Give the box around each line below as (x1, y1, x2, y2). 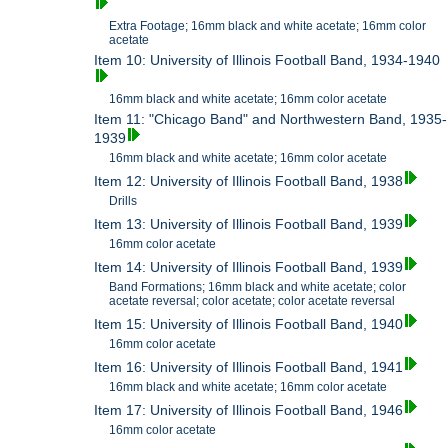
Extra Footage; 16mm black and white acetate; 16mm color (109, 18, 427, 33)
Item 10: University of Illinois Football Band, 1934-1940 (94, 51, 441, 68)
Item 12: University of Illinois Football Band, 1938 (94, 172, 404, 189)
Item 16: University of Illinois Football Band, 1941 (94, 358, 404, 375)
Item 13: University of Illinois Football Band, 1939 (94, 215, 404, 232)
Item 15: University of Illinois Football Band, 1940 (94, 315, 404, 332)
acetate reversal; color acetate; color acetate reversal (109, 293, 396, 308)
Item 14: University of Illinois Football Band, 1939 (94, 258, 404, 275)
